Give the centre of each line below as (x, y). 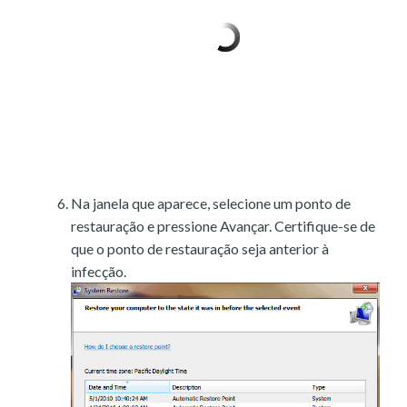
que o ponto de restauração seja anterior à (200, 249)
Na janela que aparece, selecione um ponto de (211, 203)
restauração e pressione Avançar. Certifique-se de (223, 226)
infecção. (99, 272)
